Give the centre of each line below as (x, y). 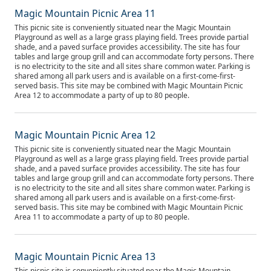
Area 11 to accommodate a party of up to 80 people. (102, 217)
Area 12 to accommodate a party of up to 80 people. (102, 95)
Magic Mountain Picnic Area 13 (85, 256)
